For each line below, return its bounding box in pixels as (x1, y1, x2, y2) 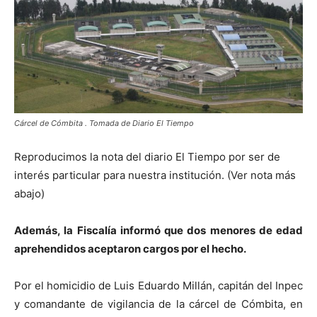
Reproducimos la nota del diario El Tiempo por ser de (14, 149, 280, 163)
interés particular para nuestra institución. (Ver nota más (14, 168, 296, 182)
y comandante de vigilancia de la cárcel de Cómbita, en (14, 296, 303, 311)
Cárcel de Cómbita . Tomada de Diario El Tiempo (14, 117, 194, 128)
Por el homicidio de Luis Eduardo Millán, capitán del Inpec (14, 278, 303, 292)
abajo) (14, 186, 45, 200)
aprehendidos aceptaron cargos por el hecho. (14, 241, 246, 255)
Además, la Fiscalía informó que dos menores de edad (14, 223, 303, 237)
